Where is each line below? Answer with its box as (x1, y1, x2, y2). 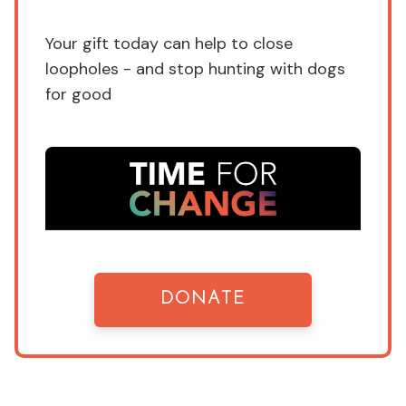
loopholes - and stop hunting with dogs (45, 58, 345, 81)
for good (45, 83, 111, 106)
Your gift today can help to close (45, 33, 293, 55)
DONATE (160, 290, 246, 308)
